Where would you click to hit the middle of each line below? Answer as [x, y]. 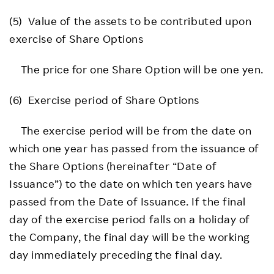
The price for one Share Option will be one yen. [136, 69]
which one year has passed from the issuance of [134, 148]
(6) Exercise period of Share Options [104, 99]
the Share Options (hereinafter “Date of [113, 165]
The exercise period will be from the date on [131, 130]
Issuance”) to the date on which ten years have [131, 183]
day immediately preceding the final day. [116, 254]
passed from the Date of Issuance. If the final [128, 201]
